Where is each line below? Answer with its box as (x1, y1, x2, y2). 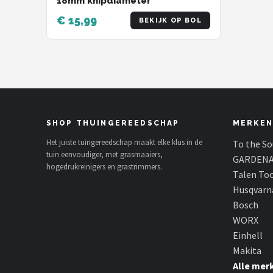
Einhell (233, 229, 263, 242)
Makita (233, 244, 261, 257)
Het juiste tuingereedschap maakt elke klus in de (46, 137, 202, 148)
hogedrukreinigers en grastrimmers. (46, 161, 162, 172)
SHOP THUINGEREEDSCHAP (46, 119, 180, 128)
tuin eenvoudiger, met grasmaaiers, (46, 149, 163, 160)
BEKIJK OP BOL (138, 16, 202, 25)
